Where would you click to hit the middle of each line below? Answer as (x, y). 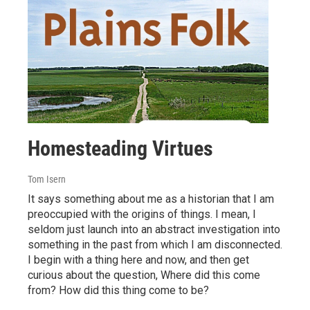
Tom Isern (47, 179)
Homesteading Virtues (120, 148)
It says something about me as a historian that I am (151, 199)
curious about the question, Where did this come (144, 275)
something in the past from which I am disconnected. (155, 244)
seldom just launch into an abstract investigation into (154, 229)
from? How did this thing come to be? (118, 290)
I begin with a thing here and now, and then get (138, 259)
